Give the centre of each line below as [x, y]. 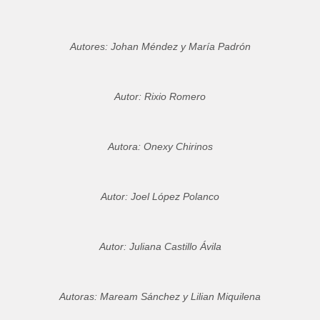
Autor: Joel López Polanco [160, 197]
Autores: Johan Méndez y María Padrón [160, 47]
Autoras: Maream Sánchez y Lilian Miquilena [160, 297]
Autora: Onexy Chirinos [160, 147]
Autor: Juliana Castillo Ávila [160, 247]
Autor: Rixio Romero [160, 97]
